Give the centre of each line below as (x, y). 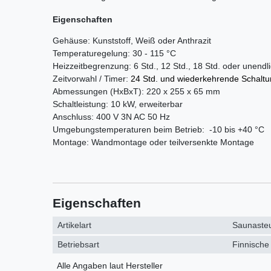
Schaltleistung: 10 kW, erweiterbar (118, 104)
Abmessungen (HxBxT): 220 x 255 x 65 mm (136, 91)
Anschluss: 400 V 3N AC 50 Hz (111, 116)
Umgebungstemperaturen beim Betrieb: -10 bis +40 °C (158, 129)
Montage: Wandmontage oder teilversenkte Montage (153, 142)
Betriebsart (79, 245)
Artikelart (75, 225)
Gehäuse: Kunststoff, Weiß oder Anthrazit (132, 40)
